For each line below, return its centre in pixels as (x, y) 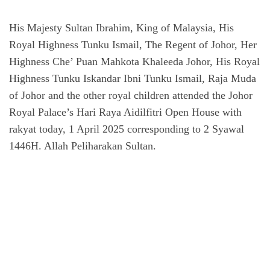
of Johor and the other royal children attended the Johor (131, 95)
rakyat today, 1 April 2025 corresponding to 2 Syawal (127, 129)
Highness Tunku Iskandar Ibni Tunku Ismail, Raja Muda (133, 78)
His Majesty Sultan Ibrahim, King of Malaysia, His (121, 27)
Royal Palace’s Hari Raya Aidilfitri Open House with (125, 112)
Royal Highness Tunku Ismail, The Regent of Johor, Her (133, 44)
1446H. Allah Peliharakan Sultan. (83, 146)
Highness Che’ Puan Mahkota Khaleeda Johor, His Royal (134, 61)
